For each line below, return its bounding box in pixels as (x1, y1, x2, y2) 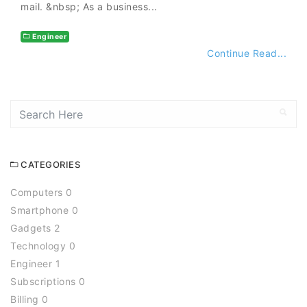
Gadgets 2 (10, 222, 60, 234)
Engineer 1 (10, 258, 60, 270)
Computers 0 (10, 186, 73, 199)
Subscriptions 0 (10, 275, 86, 288)
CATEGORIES (18, 159, 80, 171)
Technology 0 (10, 240, 75, 252)
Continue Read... (207, 47, 286, 60)
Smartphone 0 (10, 204, 78, 217)
